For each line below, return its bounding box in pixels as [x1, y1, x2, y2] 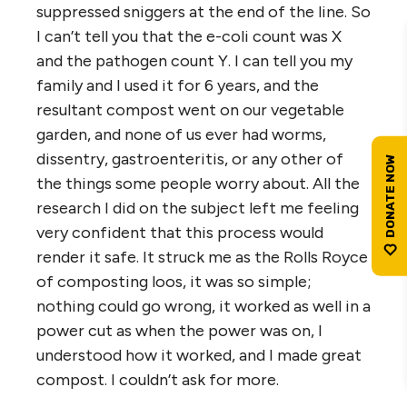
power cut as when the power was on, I [36, 320, 323, 341]
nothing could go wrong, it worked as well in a [36, 295, 371, 316]
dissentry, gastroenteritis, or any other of [36, 148, 343, 169]
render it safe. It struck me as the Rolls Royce [36, 246, 368, 267]
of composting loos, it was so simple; [36, 271, 312, 292]
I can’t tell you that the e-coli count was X [36, 25, 342, 46]
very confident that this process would [36, 222, 323, 243]
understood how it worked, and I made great [36, 344, 362, 365]
